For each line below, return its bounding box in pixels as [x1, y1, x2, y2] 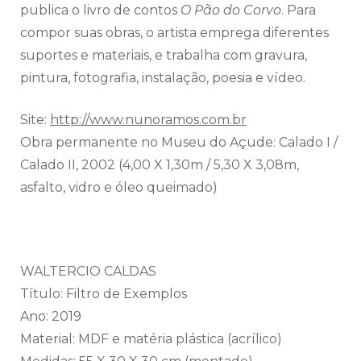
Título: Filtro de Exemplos [20, 285, 187, 301]
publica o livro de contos [20, 2, 180, 18]
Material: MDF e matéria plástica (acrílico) [20, 330, 282, 346]
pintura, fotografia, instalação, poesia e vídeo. [20, 69, 305, 85]
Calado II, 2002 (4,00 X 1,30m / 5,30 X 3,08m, [20, 156, 299, 172]
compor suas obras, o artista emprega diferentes [20, 24, 329, 40]
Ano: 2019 [20, 308, 81, 324]
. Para [281, 2, 316, 18]
